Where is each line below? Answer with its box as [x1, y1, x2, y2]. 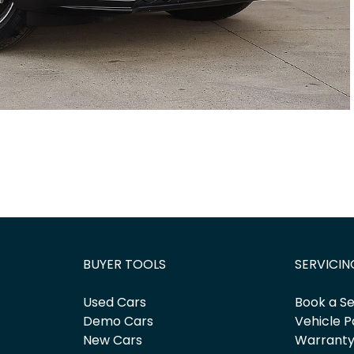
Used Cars [82, 293, 146, 312]
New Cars [82, 331, 142, 350]
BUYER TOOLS [82, 255, 166, 274]
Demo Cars [82, 312, 153, 331]
